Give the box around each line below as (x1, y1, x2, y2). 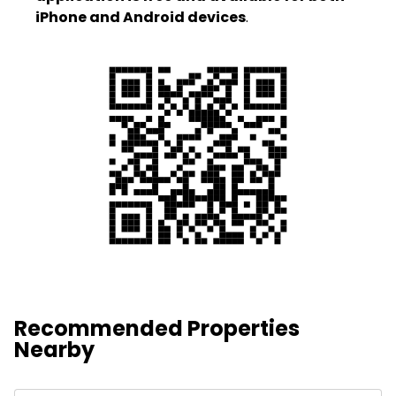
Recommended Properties (14, 313, 300, 343)
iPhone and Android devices (35, 6, 246, 27)
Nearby (14, 334, 95, 364)
